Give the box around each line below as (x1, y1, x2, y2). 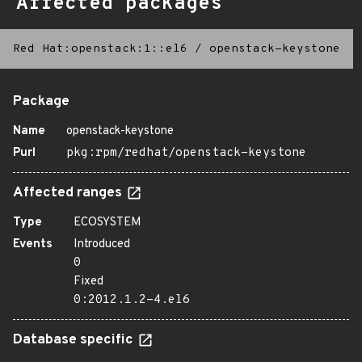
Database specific (13, 331, 137, 349)
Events (13, 237, 53, 252)
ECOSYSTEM (74, 215, 141, 230)
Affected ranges (13, 184, 125, 202)
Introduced (74, 237, 130, 252)
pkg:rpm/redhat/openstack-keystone (66, 145, 306, 161)
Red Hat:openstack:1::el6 (13, 42, 187, 56)
